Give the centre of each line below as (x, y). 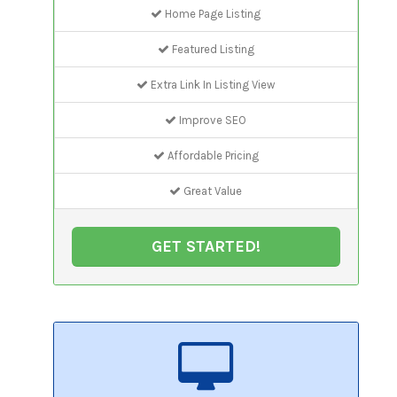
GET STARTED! (206, 246)
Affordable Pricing (211, 155)
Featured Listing (211, 49)
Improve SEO (212, 120)
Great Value (212, 191)
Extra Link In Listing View (212, 84)
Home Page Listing (212, 13)
